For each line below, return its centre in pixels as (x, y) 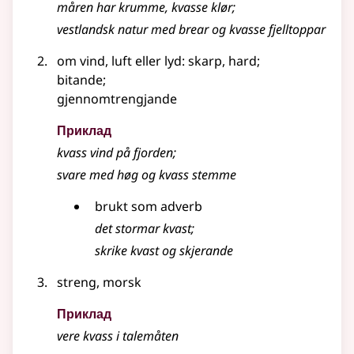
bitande (80, 80)
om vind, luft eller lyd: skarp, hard (157, 61)
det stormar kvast (143, 229)
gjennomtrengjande (117, 99)
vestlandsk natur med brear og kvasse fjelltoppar (191, 30)
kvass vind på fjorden (115, 153)
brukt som (128, 207)
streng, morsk (99, 282)
